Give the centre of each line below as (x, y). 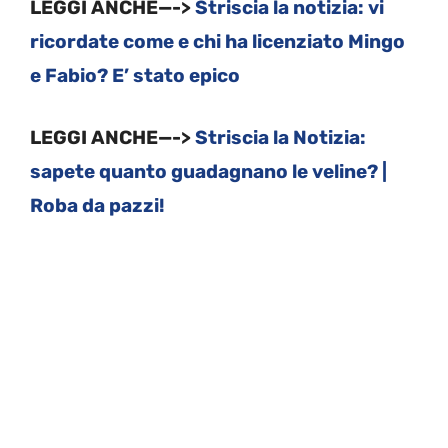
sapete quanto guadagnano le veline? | (208, 172)
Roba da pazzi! (97, 206)
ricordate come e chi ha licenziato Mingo (217, 41)
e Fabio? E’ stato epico (135, 75)
